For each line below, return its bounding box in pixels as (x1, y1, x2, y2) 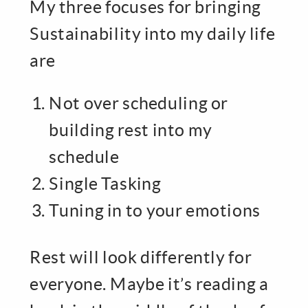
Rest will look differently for (30, 246, 252, 267)
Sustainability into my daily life (30, 23, 276, 43)
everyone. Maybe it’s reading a (30, 273, 268, 294)
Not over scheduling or (49, 92, 228, 113)
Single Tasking (49, 173, 162, 194)
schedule (49, 146, 120, 167)
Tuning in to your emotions (49, 200, 261, 221)
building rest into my (49, 119, 212, 140)
